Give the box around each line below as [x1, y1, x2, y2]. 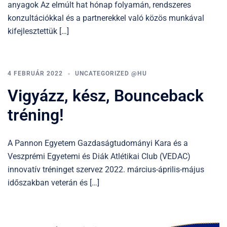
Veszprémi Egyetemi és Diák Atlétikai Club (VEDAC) [8, 152, 191, 162]
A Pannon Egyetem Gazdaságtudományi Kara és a [8, 138, 188, 148]
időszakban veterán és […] [8, 178, 99, 188]
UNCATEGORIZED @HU [75, 70, 147, 78]
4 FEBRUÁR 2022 [8, 70, 63, 78]
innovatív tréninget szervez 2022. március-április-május [8, 165, 204, 175]
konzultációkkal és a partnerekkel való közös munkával [8, 13, 204, 23]
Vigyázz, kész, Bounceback [8, 86, 204, 106]
